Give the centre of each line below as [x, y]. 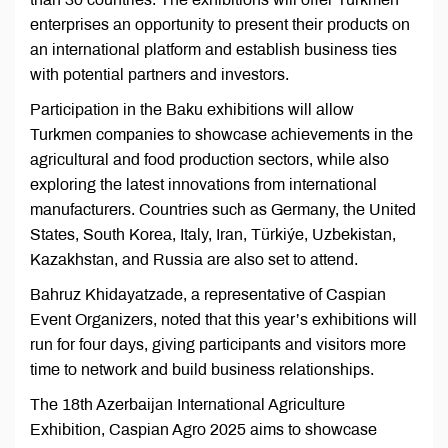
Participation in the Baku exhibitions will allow [192, 110]
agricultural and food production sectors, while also [209, 160]
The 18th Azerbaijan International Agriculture [187, 405]
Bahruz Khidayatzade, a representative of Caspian [208, 295]
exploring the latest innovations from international [203, 185]
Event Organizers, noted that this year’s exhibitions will [223, 320]
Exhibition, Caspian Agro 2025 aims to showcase [203, 430]
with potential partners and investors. [159, 75]
